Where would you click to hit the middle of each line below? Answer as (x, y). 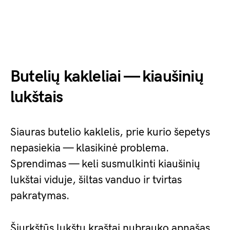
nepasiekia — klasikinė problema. (90, 148)
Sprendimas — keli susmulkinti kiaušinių (105, 164)
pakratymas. (40, 196)
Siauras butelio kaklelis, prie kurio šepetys (110, 132)
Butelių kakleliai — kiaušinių (107, 77)
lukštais (37, 97)
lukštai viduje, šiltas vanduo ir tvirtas (96, 180)
